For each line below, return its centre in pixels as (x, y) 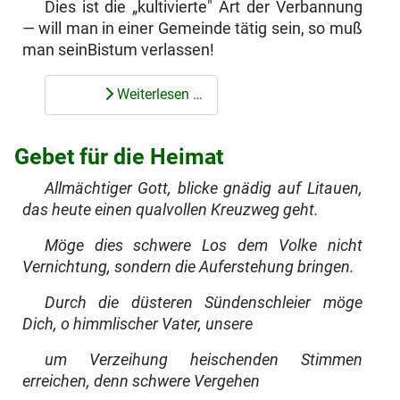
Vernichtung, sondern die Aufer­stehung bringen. (188, 267)
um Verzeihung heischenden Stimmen (203, 360)
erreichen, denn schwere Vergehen (141, 382)
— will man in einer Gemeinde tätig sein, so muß (192, 28)
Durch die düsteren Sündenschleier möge (203, 303)
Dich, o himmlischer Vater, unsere (137, 325)
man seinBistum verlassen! (118, 50)
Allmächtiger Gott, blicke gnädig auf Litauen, (203, 189)
